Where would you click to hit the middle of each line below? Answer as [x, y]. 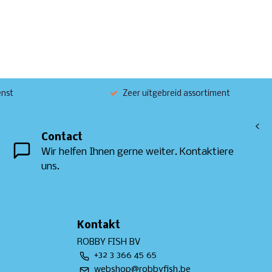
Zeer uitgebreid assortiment [176, 93]
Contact [62, 138]
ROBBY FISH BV [109, 242]
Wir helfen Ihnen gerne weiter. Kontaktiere [137, 152]
